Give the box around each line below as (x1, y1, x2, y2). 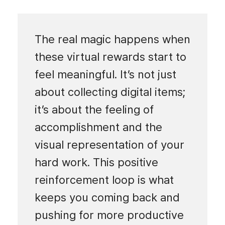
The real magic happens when (34, 32, 190, 46)
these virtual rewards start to (34, 50, 186, 63)
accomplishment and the (34, 120, 162, 134)
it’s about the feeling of (34, 102, 154, 116)
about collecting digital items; (34, 85, 185, 98)
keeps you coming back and (34, 190, 180, 204)
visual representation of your (34, 138, 184, 151)
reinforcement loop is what (34, 173, 174, 186)
